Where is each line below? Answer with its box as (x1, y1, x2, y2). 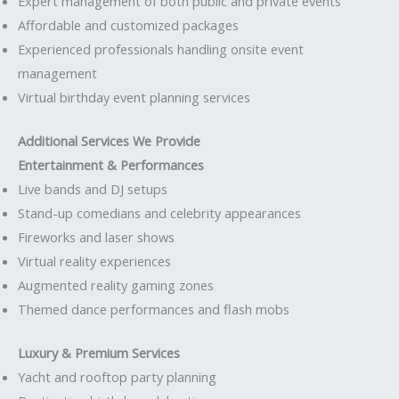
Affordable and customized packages (18, 15, 239, 34)
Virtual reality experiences (18, 251, 171, 270)
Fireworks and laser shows (18, 227, 175, 246)
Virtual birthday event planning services (18, 87, 250, 106)
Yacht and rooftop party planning (18, 367, 216, 386)
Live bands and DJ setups (18, 179, 167, 198)
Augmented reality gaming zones (18, 275, 214, 294)
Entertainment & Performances (18, 155, 204, 174)
